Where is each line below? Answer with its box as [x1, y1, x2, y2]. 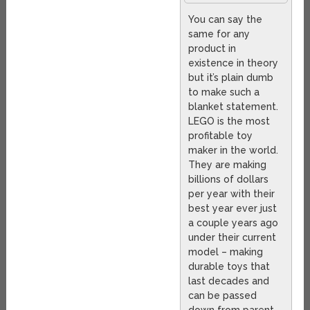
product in [188, 43, 237, 55]
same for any [188, 28, 250, 40]
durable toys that [188, 261, 271, 273]
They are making [188, 159, 267, 171]
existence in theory [188, 57, 279, 69]
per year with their [188, 188, 275, 200]
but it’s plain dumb [188, 72, 274, 84]
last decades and [188, 275, 270, 287]
